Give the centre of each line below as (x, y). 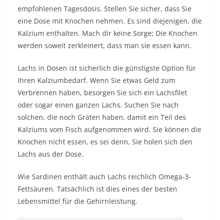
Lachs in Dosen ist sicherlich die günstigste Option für (107, 68)
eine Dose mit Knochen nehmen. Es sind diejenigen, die (110, 21)
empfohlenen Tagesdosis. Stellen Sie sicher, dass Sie (105, 9)
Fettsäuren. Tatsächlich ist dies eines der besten (97, 189)
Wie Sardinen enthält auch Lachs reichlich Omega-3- (104, 177)
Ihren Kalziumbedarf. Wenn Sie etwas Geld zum (96, 80)
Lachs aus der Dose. (51, 154)
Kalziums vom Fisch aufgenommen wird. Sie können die (110, 129)
